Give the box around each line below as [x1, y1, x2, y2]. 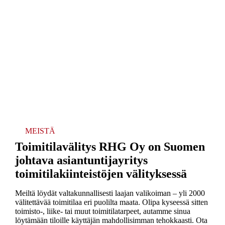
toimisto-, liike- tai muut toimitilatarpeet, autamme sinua [15, 206, 190, 215]
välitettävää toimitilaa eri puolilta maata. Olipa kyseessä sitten [15, 197, 208, 206]
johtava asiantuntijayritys [15, 153, 148, 167]
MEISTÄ [25, 126, 55, 135]
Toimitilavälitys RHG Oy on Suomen [15, 140, 205, 153]
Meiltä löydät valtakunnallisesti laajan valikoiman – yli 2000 [15, 188, 205, 197]
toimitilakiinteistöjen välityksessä [15, 167, 187, 180]
